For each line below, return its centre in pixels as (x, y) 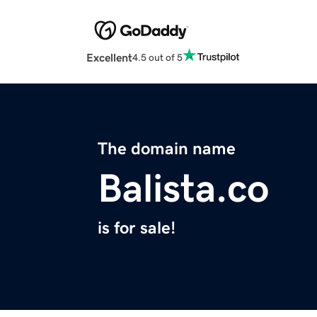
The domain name (167, 149)
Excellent (109, 58)
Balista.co (183, 189)
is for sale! (137, 228)
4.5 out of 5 (157, 57)
